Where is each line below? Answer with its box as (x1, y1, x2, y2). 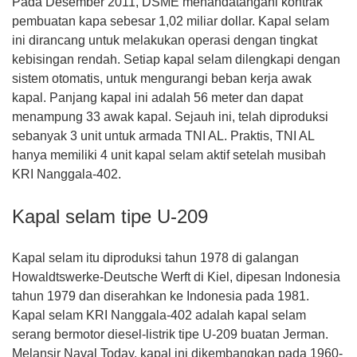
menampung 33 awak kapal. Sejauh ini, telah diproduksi (12, 110, 328, 124)
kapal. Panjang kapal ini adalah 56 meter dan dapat (12, 91, 303, 104)
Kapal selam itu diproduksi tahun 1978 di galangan (12, 251, 299, 265)
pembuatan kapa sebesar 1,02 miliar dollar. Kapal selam (12, 14, 329, 28)
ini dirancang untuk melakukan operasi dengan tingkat (12, 33, 317, 47)
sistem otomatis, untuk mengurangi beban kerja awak (12, 72, 312, 85)
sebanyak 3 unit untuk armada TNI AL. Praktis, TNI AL (12, 129, 314, 143)
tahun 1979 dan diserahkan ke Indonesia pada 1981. (12, 289, 309, 303)
